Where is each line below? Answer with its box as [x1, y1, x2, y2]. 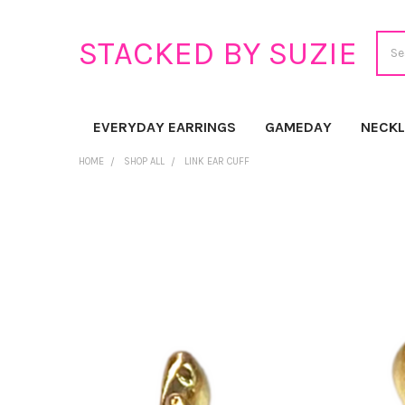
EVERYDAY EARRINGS [92, 118, 236, 136]
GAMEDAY [264, 118, 332, 136]
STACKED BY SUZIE [78, 33, 357, 72]
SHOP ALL [123, 155, 165, 167]
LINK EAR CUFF [184, 155, 250, 167]
